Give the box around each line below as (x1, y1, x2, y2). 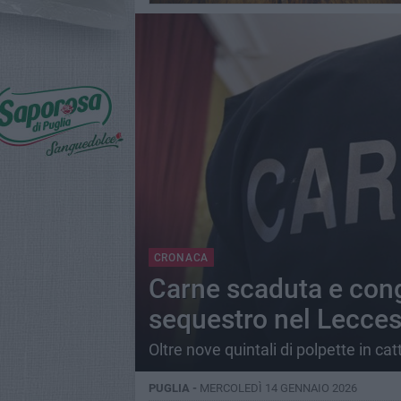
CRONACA (153, 252, 209, 264)
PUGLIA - (148, 381, 200, 395)
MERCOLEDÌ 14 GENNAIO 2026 (199, 381, 357, 395)
